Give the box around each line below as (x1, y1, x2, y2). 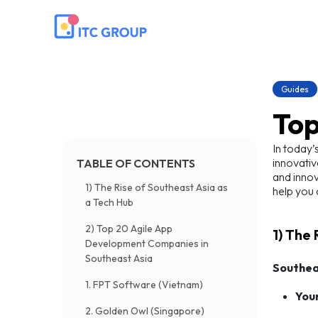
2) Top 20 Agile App (85, 222, 172, 235)
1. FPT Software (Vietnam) (85, 278, 203, 291)
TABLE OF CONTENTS (77, 156, 195, 170)
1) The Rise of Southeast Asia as (85, 181, 228, 194)
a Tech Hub (85, 196, 133, 209)
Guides (281, 84, 309, 94)
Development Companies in (85, 237, 209, 250)
